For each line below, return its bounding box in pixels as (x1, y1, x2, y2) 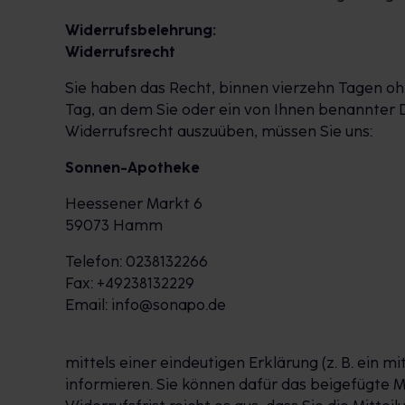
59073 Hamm (65, 216, 163, 234)
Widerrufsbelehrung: (65, 21, 216, 39)
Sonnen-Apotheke (65, 158, 200, 176)
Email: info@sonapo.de (65, 296, 226, 314)
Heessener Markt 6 (65, 194, 202, 212)
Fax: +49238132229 (65, 274, 194, 292)
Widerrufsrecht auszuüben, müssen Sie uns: (65, 122, 372, 140)
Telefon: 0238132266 (65, 252, 208, 270)
